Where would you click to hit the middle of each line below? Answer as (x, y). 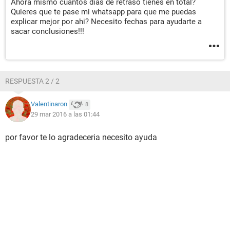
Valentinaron (49, 104)
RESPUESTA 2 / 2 (32, 81)
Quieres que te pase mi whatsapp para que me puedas (103, 12)
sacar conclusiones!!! (47, 31)
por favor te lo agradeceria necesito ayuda (81, 137)
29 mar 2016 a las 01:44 (65, 114)
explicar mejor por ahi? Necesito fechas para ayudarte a (106, 22)
